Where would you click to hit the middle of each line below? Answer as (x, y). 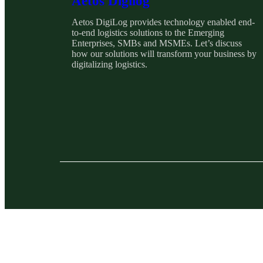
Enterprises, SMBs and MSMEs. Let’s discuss (157, 43)
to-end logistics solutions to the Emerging (148, 32)
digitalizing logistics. (109, 64)
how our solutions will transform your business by (164, 53)
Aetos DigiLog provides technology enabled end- (163, 22)
